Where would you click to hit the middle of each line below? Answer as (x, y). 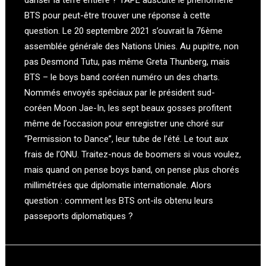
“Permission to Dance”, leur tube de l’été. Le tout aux (126, 139)
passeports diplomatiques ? (79, 216)
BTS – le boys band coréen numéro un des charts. (122, 77)
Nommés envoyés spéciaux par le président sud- (120, 93)
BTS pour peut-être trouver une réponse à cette (117, 15)
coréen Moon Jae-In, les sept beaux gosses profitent (128, 108)
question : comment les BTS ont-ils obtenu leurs (119, 201)
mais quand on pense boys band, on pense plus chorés (132, 170)
